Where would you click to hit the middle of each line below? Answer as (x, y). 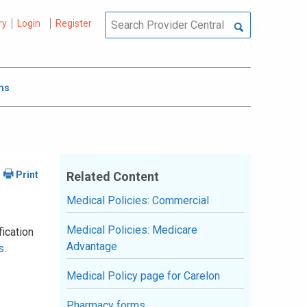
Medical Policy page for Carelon (143, 276)
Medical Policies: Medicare (132, 230)
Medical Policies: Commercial (138, 200)
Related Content (113, 176)
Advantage (92, 246)
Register (73, 23)
